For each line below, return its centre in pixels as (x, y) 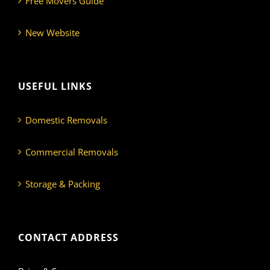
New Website (52, 33)
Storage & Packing (63, 184)
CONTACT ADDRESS (68, 238)
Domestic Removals (66, 120)
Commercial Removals (72, 152)
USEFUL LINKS (55, 86)
